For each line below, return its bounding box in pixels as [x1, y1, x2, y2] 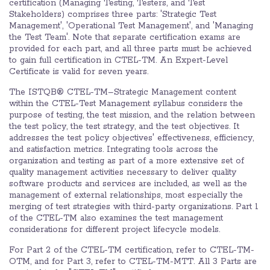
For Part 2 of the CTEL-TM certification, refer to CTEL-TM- [9, 244, 254, 256]
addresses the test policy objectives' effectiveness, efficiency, [9, 132, 254, 143]
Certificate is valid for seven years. [9, 66, 148, 77]
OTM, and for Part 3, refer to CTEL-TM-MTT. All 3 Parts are [9, 256, 257, 267]
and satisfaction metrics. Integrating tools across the [9, 143, 218, 155]
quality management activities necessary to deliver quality [9, 166, 236, 178]
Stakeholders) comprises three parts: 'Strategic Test [9, 8, 216, 20]
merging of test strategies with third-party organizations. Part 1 [9, 201, 259, 212]
